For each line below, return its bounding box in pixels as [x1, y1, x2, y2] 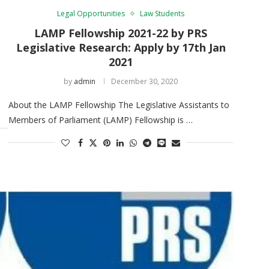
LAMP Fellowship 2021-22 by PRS [34, 25, 208, 40]
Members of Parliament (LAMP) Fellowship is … [8, 113, 193, 125]
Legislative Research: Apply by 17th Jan [16, 40, 226, 55]
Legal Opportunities [57, 8, 125, 19]
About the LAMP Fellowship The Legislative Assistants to [8, 98, 229, 110]
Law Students [140, 8, 185, 19]
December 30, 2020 [111, 76, 178, 86]
